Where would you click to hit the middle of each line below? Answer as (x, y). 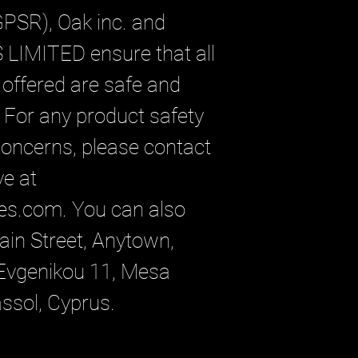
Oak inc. (92, 22)
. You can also (124, 209)
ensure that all (150, 54)
